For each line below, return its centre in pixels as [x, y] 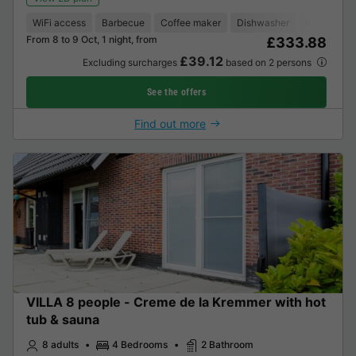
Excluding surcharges [131, 63]
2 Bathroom [227, 345]
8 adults [60, 345]
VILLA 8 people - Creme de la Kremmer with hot [176, 302]
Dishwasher [263, 23]
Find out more [170, 124]
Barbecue [123, 23]
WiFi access [59, 23]
